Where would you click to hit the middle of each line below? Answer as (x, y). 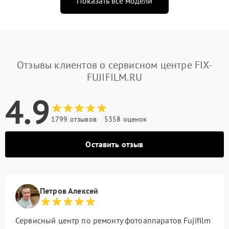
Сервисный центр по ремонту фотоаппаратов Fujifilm (113, 220)
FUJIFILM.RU (114, 77)
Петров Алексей (69, 190)
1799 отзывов (74, 119)
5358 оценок (125, 119)
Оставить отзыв (114, 144)
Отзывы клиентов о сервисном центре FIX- (114, 65)
